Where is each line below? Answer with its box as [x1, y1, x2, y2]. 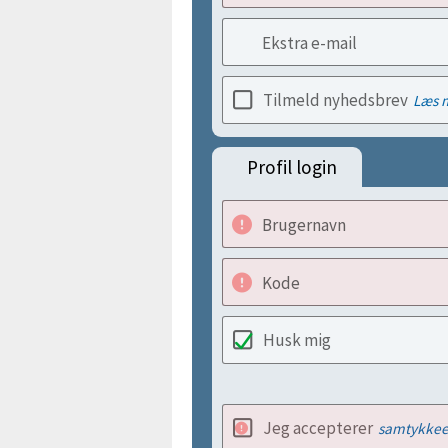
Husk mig [263, 329, 331, 351]
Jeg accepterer [263, 417, 373, 439]
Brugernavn [262, 214, 346, 236]
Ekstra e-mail [262, 32, 357, 54]
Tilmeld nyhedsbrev [263, 89, 408, 111]
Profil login [247, 155, 337, 179]
